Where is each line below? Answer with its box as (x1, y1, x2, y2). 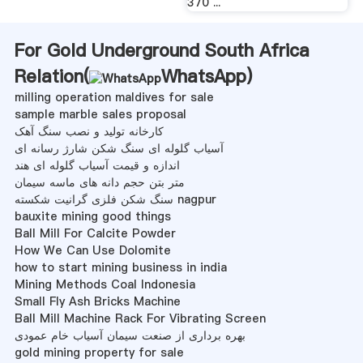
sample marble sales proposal (14, 105, 186, 122)
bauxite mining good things (14, 207, 171, 224)
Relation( (14, 63, 89, 88)
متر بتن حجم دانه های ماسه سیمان (14, 173, 185, 190)
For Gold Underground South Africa (14, 37, 310, 62)
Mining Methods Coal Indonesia (14, 275, 195, 293)
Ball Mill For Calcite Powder (14, 224, 176, 241)
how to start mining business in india (14, 258, 227, 275)
